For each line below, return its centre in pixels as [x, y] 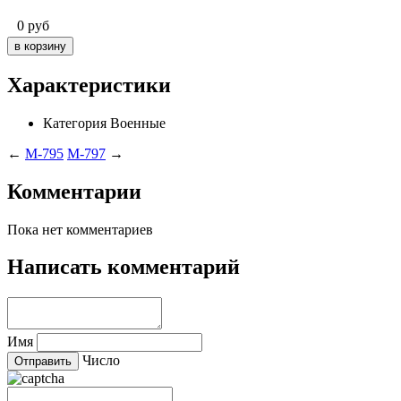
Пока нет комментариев [80, 229]
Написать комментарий [124, 267]
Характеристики [89, 85]
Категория [75, 123]
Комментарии [74, 191]
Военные [138, 123]
